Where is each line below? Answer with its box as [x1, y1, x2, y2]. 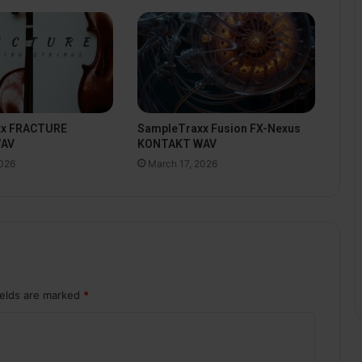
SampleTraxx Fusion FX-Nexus [137, 121, 301, 135]
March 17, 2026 [147, 157, 217, 170]
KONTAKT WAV [137, 137, 217, 150]
